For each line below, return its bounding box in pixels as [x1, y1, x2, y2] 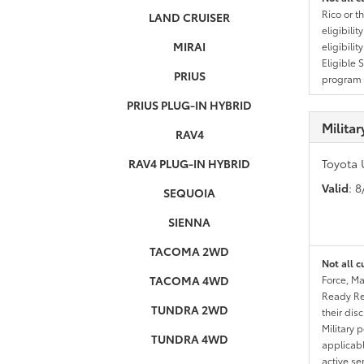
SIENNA [168, 214, 211, 230]
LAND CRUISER [149, 9, 231, 25]
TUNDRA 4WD [150, 331, 228, 347]
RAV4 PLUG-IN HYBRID [128, 155, 251, 171]
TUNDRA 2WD [150, 301, 228, 318]
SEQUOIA [163, 184, 216, 201]
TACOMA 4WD [149, 272, 230, 288]
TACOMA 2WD [149, 243, 230, 259]
